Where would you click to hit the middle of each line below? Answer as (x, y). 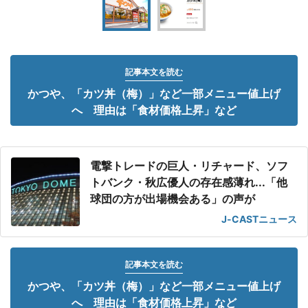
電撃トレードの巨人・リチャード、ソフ (189, 166)
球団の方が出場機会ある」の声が (173, 199)
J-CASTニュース (259, 219)
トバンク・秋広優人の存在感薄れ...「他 (189, 182)
